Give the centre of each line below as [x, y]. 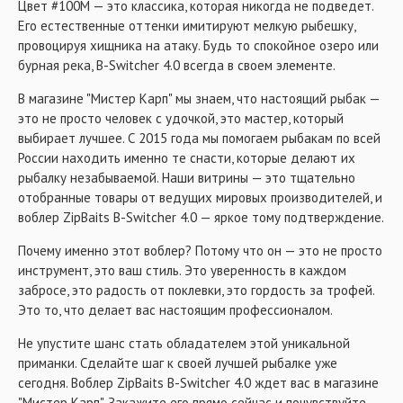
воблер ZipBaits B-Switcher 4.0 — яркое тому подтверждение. [201, 217]
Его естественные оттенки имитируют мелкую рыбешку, [187, 26]
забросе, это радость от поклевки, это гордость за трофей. [196, 290]
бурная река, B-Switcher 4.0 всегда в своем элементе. [177, 65]
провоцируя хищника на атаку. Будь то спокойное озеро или [198, 45]
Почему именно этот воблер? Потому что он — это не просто [200, 251]
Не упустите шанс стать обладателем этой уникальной [184, 343]
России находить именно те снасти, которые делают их [187, 158]
